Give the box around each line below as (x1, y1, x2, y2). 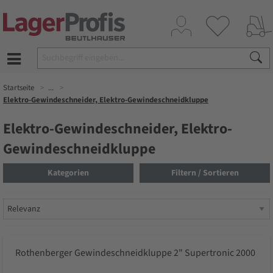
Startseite (3, 82, 34, 93)
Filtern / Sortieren (171, 167, 239, 180)
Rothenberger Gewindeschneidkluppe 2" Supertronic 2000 (15, 246, 255, 260)
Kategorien (48, 167, 89, 180)
